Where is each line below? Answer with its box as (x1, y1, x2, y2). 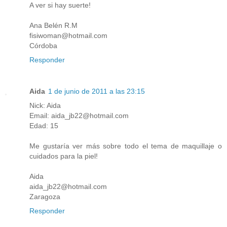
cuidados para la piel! (29, 152, 98, 161)
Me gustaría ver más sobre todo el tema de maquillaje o (29, 142, 222, 150)
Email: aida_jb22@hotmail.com (29, 111, 129, 120)
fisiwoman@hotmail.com (29, 31, 107, 40)
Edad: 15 (29, 122, 58, 130)
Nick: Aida (29, 101, 61, 110)
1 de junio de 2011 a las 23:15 (48, 87, 145, 96)
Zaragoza (29, 193, 60, 201)
